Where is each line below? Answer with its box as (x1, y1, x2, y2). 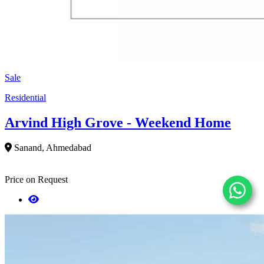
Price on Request (5, 174, 68, 184)
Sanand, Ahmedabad (14, 142, 91, 153)
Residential (5, 92, 46, 103)
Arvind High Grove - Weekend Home (5, 114, 231, 130)
